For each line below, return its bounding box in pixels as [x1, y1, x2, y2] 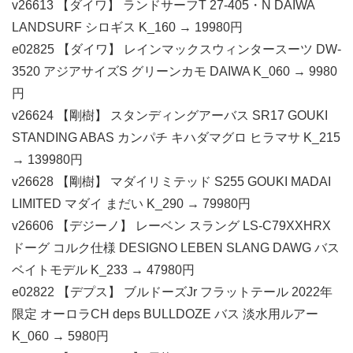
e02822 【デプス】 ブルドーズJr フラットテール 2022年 [12, 285, 333, 299]
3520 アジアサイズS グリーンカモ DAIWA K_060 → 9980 [12, 65, 337, 78]
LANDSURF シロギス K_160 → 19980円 [12, 20, 243, 34]
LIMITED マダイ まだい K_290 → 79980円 [12, 197, 251, 210]
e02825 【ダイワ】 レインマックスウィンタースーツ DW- [12, 43, 341, 56]
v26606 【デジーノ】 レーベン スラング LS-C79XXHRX [12, 219, 331, 232]
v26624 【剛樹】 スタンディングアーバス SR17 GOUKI [12, 109, 328, 122]
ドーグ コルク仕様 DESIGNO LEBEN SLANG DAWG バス [12, 241, 340, 255]
